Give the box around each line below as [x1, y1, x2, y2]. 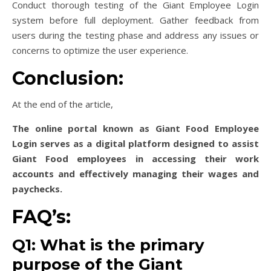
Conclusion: [12, 67, 123, 90]
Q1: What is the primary [12, 235, 204, 255]
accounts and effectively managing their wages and [12, 168, 259, 180]
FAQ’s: [12, 206, 71, 229]
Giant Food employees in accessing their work [12, 152, 259, 165]
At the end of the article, [12, 98, 113, 111]
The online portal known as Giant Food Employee [12, 122, 259, 135]
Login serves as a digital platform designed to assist [12, 137, 259, 150]
